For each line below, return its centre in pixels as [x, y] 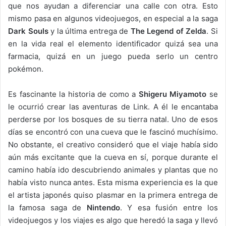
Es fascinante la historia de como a [73, 94]
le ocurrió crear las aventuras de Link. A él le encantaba [113, 106]
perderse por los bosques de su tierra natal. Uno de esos [113, 119]
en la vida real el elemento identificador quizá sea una [113, 43]
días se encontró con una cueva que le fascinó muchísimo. [113, 132]
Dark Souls [28, 31]
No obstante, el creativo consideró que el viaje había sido [113, 144]
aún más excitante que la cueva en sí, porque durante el [113, 157]
